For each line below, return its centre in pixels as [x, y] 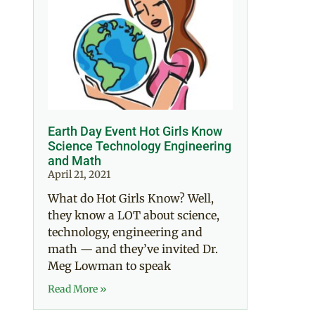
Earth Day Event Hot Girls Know [135, 131]
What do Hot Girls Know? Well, [131, 198]
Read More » [77, 289]
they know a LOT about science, [134, 215]
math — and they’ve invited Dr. [133, 249]
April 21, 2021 [79, 174]
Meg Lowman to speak [109, 265]
